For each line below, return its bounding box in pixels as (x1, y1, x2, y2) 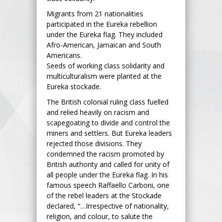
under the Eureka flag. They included (47, 29, 163, 39)
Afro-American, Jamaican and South (47, 40, 161, 50)
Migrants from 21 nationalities (47, 8, 143, 18)
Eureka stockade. (47, 81, 103, 91)
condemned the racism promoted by (47, 149, 164, 159)
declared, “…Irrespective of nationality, (47, 201, 169, 211)
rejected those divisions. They (47, 138, 142, 148)
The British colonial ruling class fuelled (47, 97, 168, 107)
